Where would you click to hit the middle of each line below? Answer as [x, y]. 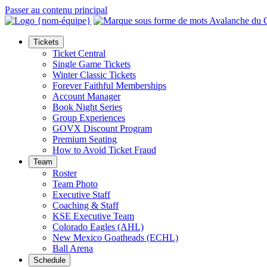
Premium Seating [85, 139]
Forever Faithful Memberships [109, 86]
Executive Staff [81, 195]
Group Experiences [89, 118]
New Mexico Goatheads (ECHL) [115, 237]
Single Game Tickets [91, 64]
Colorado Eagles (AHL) [98, 227]
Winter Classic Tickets [94, 75]
